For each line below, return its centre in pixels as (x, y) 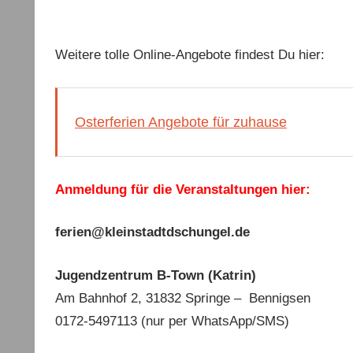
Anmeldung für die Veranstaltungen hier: (182, 189)
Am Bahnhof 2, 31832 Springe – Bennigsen (182, 298)
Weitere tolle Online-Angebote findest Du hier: (190, 54)
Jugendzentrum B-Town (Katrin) (155, 275)
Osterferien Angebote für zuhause (181, 122)
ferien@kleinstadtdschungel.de (152, 232)
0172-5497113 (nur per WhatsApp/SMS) (172, 321)
